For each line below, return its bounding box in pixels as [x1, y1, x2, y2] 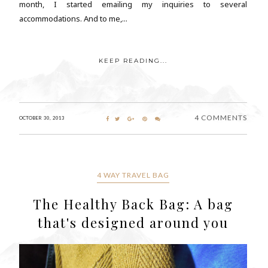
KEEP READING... [98, 56, 167, 65]
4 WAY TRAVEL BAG [96, 170, 169, 179]
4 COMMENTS [194, 112, 247, 122]
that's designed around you [37, 213, 229, 232]
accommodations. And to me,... [19, 13, 127, 24]
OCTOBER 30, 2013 [19, 114, 65, 121]
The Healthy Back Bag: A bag [32, 194, 233, 213]
